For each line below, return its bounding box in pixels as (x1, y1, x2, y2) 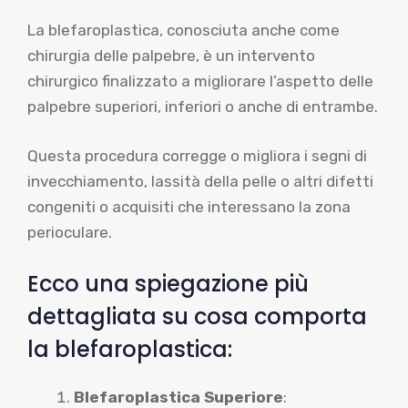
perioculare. (27, 222, 112, 241)
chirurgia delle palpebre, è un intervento (27, 46, 315, 65)
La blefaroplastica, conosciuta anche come (27, 21, 340, 39)
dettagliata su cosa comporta (27, 301, 367, 331)
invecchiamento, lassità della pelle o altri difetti (27, 171, 373, 190)
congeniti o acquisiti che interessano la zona (27, 197, 351, 216)
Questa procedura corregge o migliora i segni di (27, 146, 367, 165)
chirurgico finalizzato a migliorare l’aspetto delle (27, 72, 373, 90)
